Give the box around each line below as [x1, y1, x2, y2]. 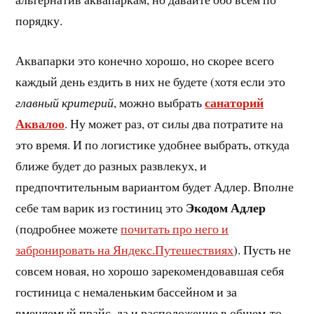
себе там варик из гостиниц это [15, 199, 186, 217]
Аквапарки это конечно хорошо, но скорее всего [15, 52, 275, 69]
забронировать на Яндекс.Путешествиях [15, 241, 234, 259]
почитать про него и [121, 220, 229, 238]
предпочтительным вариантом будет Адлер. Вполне [15, 178, 294, 196]
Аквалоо [15, 114, 65, 133]
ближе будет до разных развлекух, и [15, 157, 207, 175]
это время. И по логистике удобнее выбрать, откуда [15, 136, 290, 153]
